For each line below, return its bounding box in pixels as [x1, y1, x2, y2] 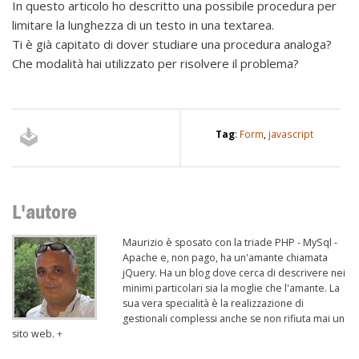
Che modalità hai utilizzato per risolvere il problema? [12, 55, 299, 72]
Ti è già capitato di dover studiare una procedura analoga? [12, 36, 332, 53]
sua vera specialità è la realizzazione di [123, 296, 304, 310]
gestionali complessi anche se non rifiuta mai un [123, 311, 345, 325]
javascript [268, 127, 314, 141]
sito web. [12, 326, 57, 341]
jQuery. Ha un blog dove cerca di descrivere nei [123, 265, 345, 280]
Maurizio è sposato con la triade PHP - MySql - [123, 235, 337, 249]
